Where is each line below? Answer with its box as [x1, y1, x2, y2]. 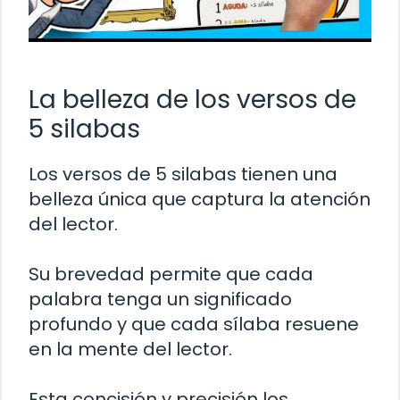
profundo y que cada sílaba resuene [29, 311, 359, 337]
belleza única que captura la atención [29, 186, 371, 212]
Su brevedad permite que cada [29, 261, 313, 287]
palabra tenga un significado [29, 286, 292, 312]
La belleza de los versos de [29, 81, 356, 117]
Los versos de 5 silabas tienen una [29, 161, 337, 187]
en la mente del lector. [29, 336, 232, 362]
